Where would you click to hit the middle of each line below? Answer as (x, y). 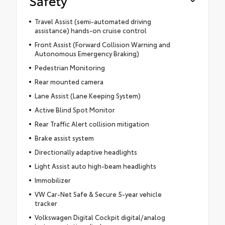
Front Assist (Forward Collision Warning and (102, 44)
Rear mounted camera (69, 81)
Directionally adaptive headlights (86, 151)
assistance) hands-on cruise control (90, 30)
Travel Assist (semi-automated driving (93, 21)
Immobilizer (52, 180)
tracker (46, 203)
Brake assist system (64, 137)
